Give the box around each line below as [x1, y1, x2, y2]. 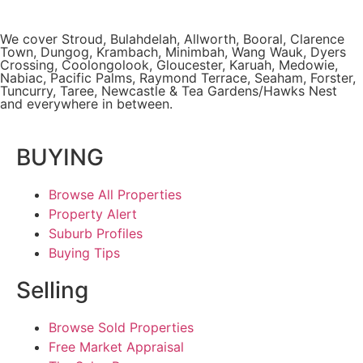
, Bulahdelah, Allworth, [103, 30, 243, 47]
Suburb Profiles [49, 224, 143, 241]
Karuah [229, 56, 271, 73]
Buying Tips [49, 244, 120, 261]
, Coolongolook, [54, 56, 156, 73]
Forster [310, 69, 352, 86]
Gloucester [156, 56, 222, 73]
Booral [243, 30, 283, 47]
